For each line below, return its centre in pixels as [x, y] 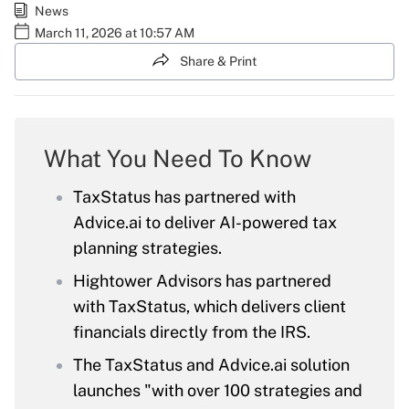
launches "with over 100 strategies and [218, 391]
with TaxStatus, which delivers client [210, 307]
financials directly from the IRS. [192, 332]
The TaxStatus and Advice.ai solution [211, 365]
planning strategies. [147, 248]
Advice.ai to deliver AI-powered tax [205, 223]
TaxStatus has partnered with [184, 197]
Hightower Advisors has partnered [202, 281]
